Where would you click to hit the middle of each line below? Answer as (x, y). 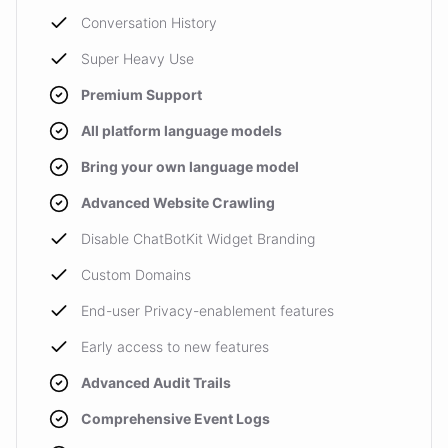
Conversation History (149, 22)
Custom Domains (136, 274)
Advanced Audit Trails (156, 382)
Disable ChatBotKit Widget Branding (198, 238)
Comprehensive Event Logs (175, 418)
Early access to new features (175, 346)
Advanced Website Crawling (178, 202)
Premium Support (141, 94)
